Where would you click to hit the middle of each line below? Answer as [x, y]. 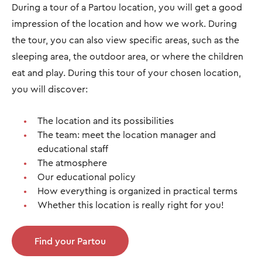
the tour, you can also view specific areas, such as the [125, 40]
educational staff [73, 149]
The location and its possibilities [106, 120]
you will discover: [51, 89]
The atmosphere [72, 163]
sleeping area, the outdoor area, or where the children [127, 56]
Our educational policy [87, 177]
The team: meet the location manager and [127, 135]
